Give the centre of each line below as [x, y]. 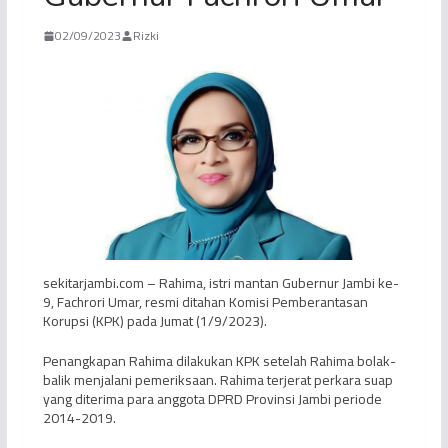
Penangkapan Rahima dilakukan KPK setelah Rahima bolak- [219, 361]
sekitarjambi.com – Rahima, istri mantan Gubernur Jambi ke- [220, 283]
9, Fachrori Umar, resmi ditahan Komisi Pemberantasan [205, 302]
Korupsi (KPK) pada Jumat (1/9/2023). [154, 321]
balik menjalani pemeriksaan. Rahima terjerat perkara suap [217, 380]
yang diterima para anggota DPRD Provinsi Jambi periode [212, 399]
